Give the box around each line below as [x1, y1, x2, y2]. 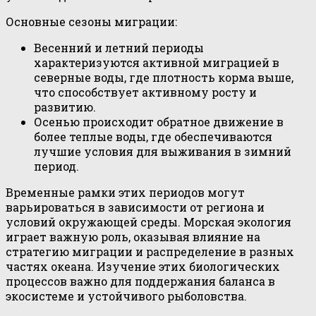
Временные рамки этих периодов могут [6, 184, 245, 200]
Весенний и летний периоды [34, 39, 204, 55]
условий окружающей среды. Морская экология [6, 214, 291, 229]
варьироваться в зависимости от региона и [6, 199, 265, 214]
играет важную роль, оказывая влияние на [6, 229, 260, 244]
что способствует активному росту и [34, 84, 257, 99]
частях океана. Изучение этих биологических [6, 258, 280, 274]
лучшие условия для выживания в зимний [34, 143, 291, 159]
